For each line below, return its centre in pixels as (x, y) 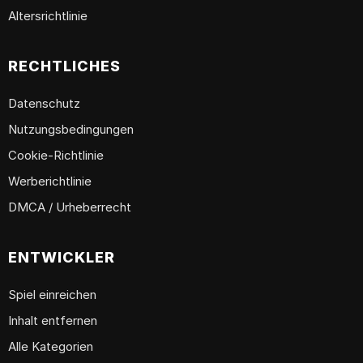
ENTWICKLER (62, 258)
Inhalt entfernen (53, 321)
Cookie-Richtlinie (56, 156)
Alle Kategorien (51, 347)
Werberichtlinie (50, 181)
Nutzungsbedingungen (71, 130)
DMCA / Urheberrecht (70, 207)
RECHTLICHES (64, 66)
